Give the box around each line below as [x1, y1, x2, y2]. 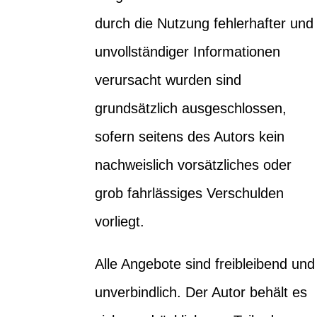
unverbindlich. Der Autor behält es [95, 284, 308, 300]
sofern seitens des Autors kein [95, 128, 285, 144]
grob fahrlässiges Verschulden [95, 185, 284, 201]
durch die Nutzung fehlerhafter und [95, 15, 314, 31]
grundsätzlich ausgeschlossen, [95, 100, 287, 116]
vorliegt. [95, 213, 145, 229]
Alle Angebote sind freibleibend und [95, 255, 316, 272]
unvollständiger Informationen [95, 43, 281, 59]
